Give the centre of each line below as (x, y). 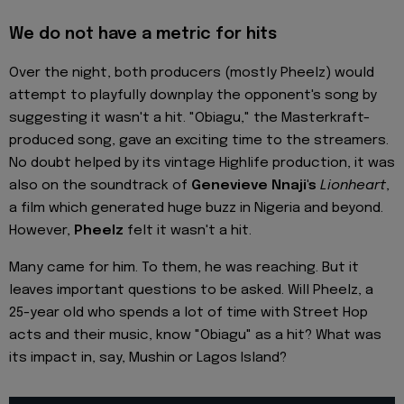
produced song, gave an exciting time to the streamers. (199, 141)
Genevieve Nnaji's (254, 186)
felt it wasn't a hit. (188, 231)
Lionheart (353, 186)
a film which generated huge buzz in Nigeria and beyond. (196, 209)
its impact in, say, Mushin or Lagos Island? (148, 358)
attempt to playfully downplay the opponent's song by (193, 96)
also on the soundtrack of (100, 186)
